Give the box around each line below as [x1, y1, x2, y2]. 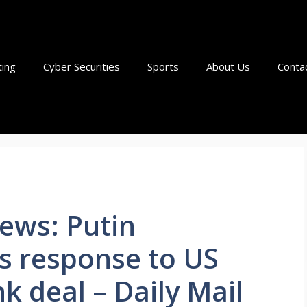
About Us [206, 60, 250, 73]
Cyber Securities [43, 60, 120, 73]
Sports [147, 60, 179, 73]
